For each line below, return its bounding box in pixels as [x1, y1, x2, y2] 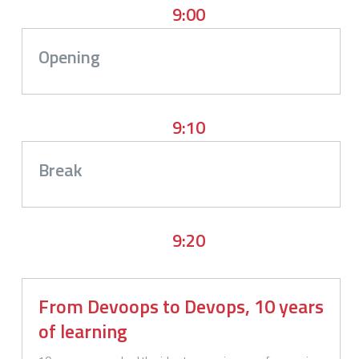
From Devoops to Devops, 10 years [38, 291, 324, 321]
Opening [38, 42, 100, 71]
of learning [38, 316, 127, 345]
